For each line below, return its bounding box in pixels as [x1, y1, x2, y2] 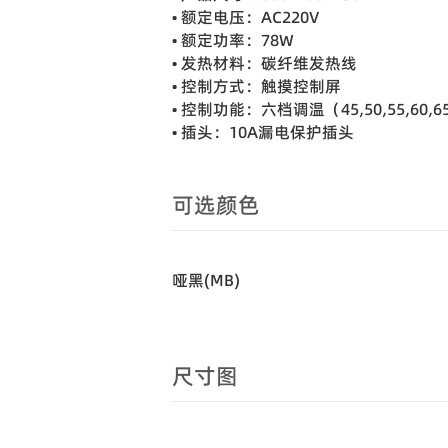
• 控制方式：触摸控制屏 [172, 75, 341, 97]
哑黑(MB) [172, 269, 240, 291]
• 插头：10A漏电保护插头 [172, 121, 354, 143]
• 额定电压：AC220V [172, 6, 319, 28]
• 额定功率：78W [172, 29, 294, 51]
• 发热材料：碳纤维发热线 [172, 52, 357, 74]
